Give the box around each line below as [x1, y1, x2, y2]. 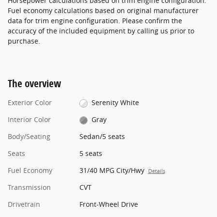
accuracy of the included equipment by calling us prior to [8, 26, 194, 36]
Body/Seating [8, 132, 50, 141]
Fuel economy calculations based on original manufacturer [8, 6, 199, 15]
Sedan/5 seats [79, 132, 125, 141]
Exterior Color [8, 98, 52, 108]
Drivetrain [8, 200, 40, 209]
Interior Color [8, 115, 51, 124]
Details [148, 168, 165, 175]
